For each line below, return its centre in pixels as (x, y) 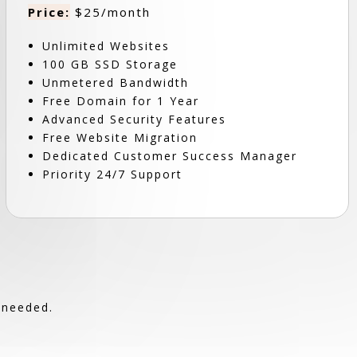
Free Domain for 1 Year (120, 101)
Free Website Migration (120, 137)
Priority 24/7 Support (112, 174)
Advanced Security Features (134, 119)
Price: (49, 12)
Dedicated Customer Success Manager (169, 156)
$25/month (110, 12)
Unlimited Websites (106, 46)
